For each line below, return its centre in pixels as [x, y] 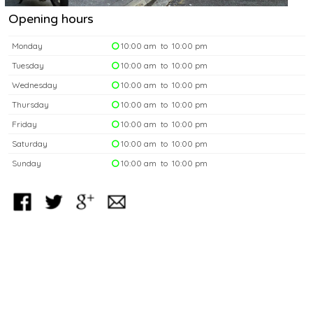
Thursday [30, 105]
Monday [27, 46]
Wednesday [35, 85]
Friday [24, 124]
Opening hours [51, 19]
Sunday [27, 163]
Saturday [30, 144]
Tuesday [28, 66]
